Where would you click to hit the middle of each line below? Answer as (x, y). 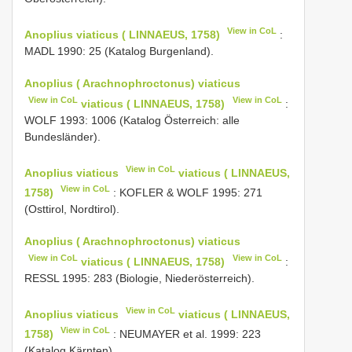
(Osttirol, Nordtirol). (72, 209)
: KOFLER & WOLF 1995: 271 (187, 192)
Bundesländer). (62, 136)
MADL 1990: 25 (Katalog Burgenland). (119, 51)
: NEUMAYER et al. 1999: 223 (186, 334)
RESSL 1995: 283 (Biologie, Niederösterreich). (139, 278)
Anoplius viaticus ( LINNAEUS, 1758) (122, 34)
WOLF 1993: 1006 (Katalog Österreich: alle (132, 120)
